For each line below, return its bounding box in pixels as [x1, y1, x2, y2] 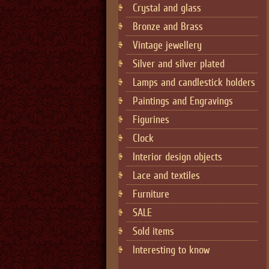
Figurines [133, 113, 169, 125]
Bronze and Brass [133, 20, 203, 32]
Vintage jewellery [133, 39, 202, 51]
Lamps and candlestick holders [133, 76, 255, 88]
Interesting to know [133, 244, 210, 256]
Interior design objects [133, 151, 222, 163]
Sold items [133, 225, 174, 237]
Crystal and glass [133, 2, 201, 14]
